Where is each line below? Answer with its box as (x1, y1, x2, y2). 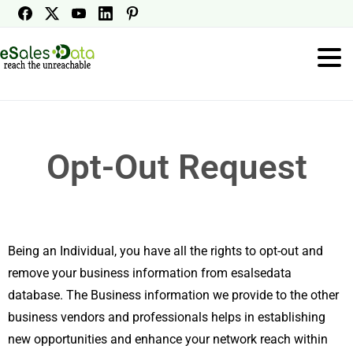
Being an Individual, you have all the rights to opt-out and (8, 243, 323, 258)
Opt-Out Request (46, 147, 307, 188)
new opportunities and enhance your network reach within (8, 332, 328, 347)
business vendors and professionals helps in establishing (8, 310, 325, 325)
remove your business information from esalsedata (8, 266, 292, 281)
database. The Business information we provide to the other (8, 288, 339, 303)
